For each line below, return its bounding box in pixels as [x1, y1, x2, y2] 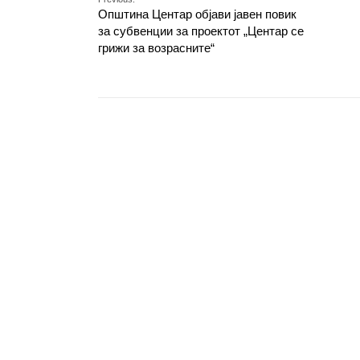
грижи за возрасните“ [98, 41, 215, 55]
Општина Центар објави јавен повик [98, 7, 297, 21]
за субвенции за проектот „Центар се [98, 24, 304, 38]
